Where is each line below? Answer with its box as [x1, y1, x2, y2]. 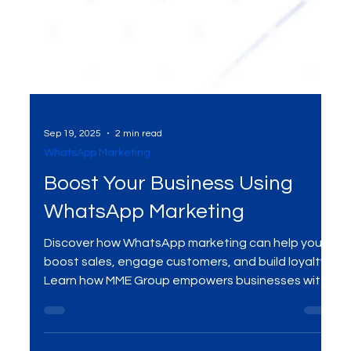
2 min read [114, 163, 162, 174]
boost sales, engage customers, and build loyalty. [43, 291, 329, 304]
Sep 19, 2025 [43, 163, 101, 174]
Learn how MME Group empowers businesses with [43, 309, 172, 323]
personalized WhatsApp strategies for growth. [43, 328, 313, 342]
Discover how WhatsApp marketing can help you [43, 272, 322, 285]
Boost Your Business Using [43, 208, 293, 230]
